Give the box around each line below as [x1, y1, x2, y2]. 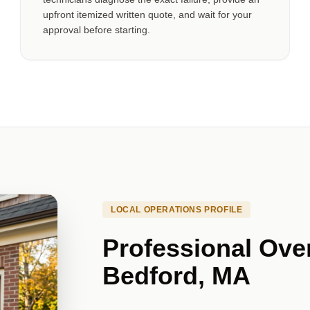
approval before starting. [43, 24, 151, 35]
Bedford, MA [102, 261, 250, 290]
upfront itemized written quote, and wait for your [43, 9, 253, 20]
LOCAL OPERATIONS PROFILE [111, 204, 243, 215]
